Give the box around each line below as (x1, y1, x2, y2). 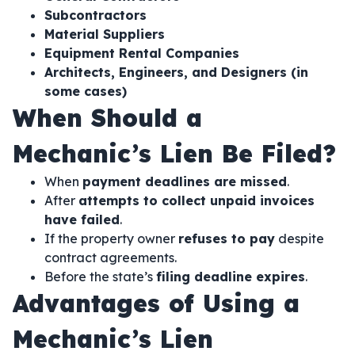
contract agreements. (44, 250, 177, 265)
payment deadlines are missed (82, 174, 287, 189)
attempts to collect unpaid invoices (78, 193, 315, 208)
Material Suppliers (44, 26, 165, 42)
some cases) (44, 83, 127, 99)
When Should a (13, 103, 202, 133)
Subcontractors (44, 7, 147, 23)
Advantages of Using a (13, 288, 300, 319)
